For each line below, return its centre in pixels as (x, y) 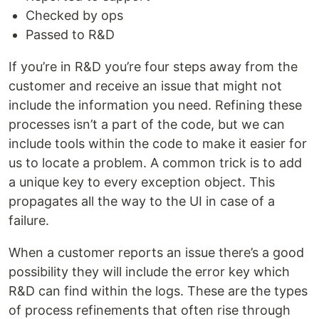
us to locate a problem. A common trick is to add (155, 163)
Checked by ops (74, 16)
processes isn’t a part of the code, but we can (147, 125)
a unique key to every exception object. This (142, 182)
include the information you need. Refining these (155, 105)
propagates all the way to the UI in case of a (142, 202)
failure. (29, 221)
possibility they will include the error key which (149, 272)
